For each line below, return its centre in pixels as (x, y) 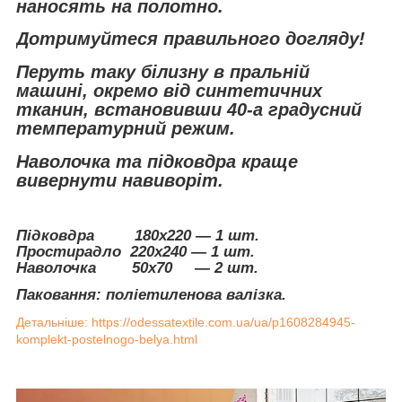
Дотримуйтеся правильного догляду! (191, 39)
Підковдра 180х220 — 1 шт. (138, 236)
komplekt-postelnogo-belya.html (107, 339)
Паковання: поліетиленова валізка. (151, 295)
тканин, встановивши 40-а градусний (189, 110)
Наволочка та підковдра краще (157, 161)
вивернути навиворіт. (120, 180)
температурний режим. (126, 129)
